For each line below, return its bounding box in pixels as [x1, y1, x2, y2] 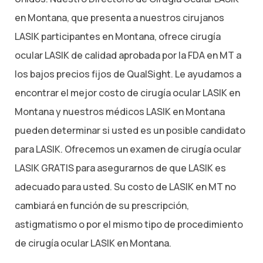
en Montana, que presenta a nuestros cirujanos [15, 11, 224, 25]
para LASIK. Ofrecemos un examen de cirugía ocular [15, 143, 241, 156]
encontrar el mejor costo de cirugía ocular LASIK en [15, 86, 240, 100]
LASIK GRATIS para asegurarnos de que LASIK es [15, 161, 226, 175]
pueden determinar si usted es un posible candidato [15, 124, 245, 137]
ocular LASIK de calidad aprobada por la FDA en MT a [15, 49, 241, 62]
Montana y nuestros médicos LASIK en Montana [15, 105, 225, 119]
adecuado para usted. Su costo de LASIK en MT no [15, 180, 236, 194]
